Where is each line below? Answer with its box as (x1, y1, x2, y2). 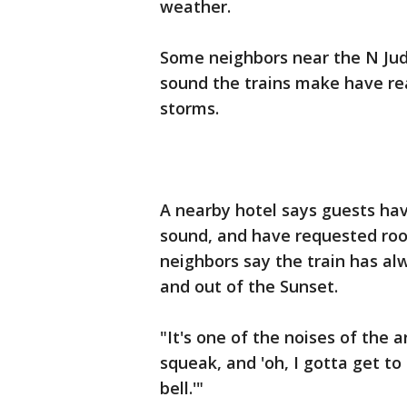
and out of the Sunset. (160, 275, 338, 298)
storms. (160, 97, 219, 120)
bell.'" (160, 377, 203, 400)
